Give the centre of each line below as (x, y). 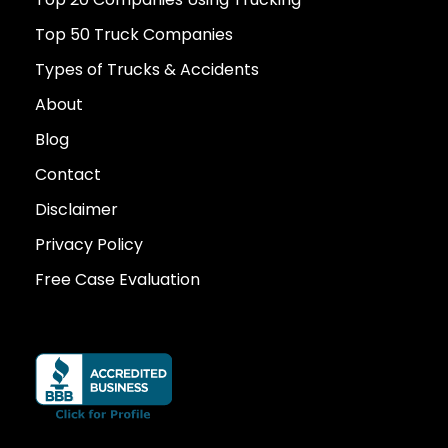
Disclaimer (76, 209)
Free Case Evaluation (117, 279)
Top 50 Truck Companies (134, 34)
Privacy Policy (89, 244)
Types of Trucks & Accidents (147, 69)
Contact (68, 174)
